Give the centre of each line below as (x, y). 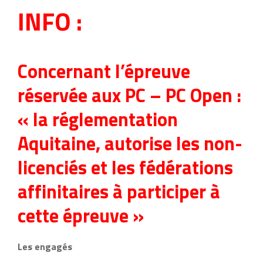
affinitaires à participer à (119, 191)
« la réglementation (98, 119)
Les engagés (45, 246)
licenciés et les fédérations (125, 167)
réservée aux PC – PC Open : (129, 95)
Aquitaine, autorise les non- (130, 143)
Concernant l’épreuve (104, 71)
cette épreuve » (81, 215)
